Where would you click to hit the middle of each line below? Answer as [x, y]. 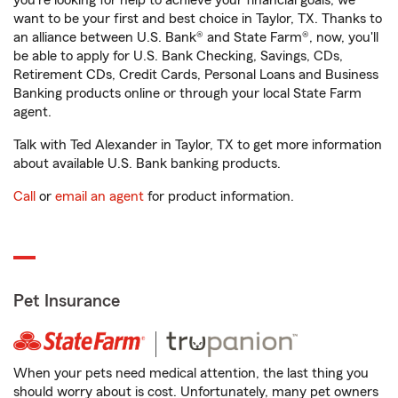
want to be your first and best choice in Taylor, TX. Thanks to [198, 19]
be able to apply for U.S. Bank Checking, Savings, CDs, [178, 56]
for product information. [219, 196]
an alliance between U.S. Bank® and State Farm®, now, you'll [196, 37]
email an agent [99, 196]
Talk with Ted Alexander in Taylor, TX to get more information [198, 145]
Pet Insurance [67, 301]
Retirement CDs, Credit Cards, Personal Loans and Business [196, 75]
